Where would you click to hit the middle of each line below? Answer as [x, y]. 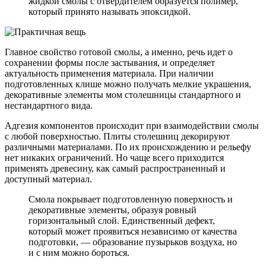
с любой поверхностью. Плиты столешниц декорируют [117, 136]
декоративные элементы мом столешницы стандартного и [123, 94]
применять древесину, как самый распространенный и [115, 168]
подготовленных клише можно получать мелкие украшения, [128, 84]
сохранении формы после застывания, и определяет [110, 62]
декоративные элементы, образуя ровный [113, 210]
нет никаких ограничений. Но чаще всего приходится [114, 157]
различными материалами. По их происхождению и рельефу [128, 147]
